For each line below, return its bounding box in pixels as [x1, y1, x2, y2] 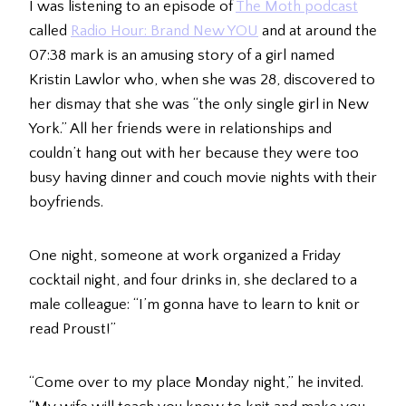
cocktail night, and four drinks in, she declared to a [29, 272, 357, 289]
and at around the [258, 23, 377, 40]
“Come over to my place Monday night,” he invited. [29, 374, 363, 391]
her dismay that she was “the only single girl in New [29, 96, 369, 113]
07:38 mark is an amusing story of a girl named [29, 47, 334, 64]
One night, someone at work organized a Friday [29, 247, 341, 265]
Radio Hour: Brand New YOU [71, 23, 258, 40]
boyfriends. [29, 194, 103, 211]
